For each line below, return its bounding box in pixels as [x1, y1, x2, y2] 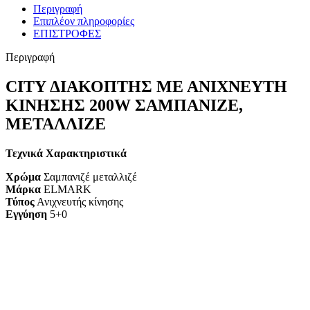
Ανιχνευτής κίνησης [35, 196, 123, 208]
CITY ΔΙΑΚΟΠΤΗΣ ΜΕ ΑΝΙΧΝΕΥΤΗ [6, 77, 287, 96]
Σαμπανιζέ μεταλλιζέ [41, 171, 137, 183]
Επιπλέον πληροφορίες [33, 15, 134, 28]
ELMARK [41, 183, 91, 196]
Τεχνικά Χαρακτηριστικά [6, 147, 127, 160]
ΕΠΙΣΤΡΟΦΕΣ [33, 28, 101, 40]
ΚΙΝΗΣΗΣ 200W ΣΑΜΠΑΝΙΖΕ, [6, 96, 243, 115]
